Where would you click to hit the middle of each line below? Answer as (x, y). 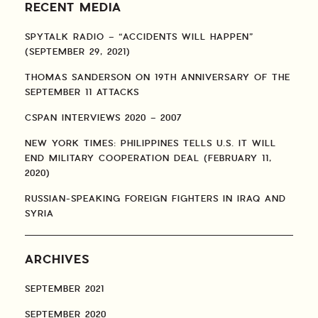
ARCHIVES (57, 261)
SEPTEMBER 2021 (65, 289)
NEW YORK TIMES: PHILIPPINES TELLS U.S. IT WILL (150, 144)
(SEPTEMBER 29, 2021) (78, 52)
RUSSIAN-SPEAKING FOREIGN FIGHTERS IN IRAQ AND (155, 199)
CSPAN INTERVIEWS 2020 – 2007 (104, 118)
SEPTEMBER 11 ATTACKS (82, 93)
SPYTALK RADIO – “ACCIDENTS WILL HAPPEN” (139, 37)
